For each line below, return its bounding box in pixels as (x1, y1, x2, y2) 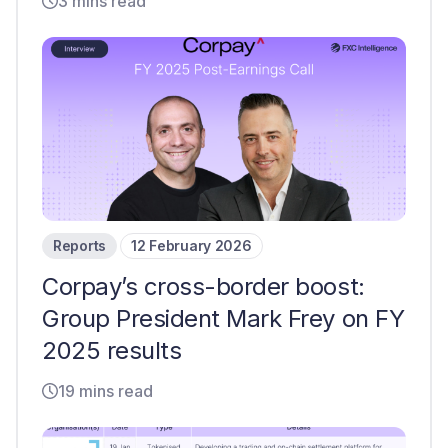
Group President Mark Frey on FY (42, 304, 405, 333)
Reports (53, 237, 107, 254)
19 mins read (58, 381, 153, 401)
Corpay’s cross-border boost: (42, 272, 365, 301)
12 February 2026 (131, 237, 252, 254)
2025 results (42, 336, 182, 365)
